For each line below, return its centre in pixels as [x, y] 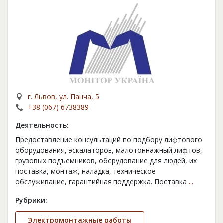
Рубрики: [31, 200]
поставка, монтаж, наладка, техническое [86, 171]
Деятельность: [42, 125]
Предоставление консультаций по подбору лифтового [109, 140]
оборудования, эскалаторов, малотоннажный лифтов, [109, 150]
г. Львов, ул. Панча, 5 [63, 97]
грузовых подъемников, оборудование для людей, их [106, 161]
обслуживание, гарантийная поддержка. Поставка [102, 182]
